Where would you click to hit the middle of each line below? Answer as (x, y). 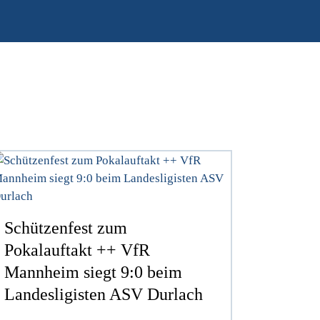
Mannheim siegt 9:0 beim (94, 272)
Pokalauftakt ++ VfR (77, 250)
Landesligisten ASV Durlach (104, 294)
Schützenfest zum (66, 227)
